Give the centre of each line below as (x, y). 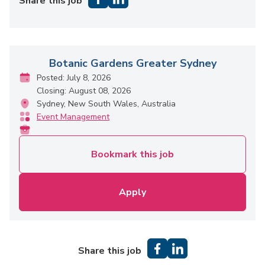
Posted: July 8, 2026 (74, 78)
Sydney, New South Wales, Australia (106, 104)
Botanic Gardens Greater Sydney (132, 63)
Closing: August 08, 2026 (84, 91)
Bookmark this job (132, 154)
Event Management (73, 117)
